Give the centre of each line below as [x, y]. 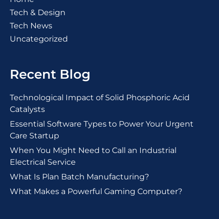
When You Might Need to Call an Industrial [93, 151]
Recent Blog [50, 75]
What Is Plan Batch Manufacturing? [79, 177]
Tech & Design [38, 13]
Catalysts [27, 109]
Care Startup [34, 136]
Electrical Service [43, 162]
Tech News [31, 26]
